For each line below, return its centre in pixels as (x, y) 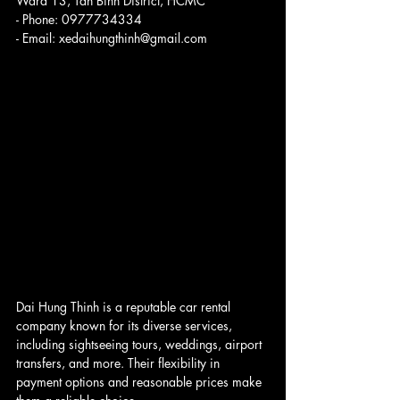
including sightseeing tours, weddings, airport (141, 345)
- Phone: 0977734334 (79, 20)
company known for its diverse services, (126, 326)
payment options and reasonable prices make (141, 382)
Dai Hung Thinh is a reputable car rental (125, 307)
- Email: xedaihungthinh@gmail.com (112, 38)
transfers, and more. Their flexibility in (120, 363)
